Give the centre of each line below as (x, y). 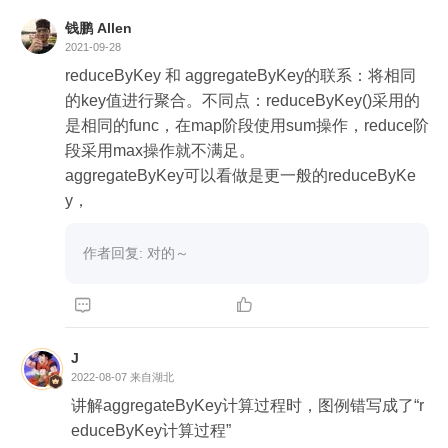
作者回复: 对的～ (136, 252)
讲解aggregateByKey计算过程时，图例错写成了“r (247, 405)
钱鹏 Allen (98, 27)
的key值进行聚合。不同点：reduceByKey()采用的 (242, 100)
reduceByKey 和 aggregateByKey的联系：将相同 (240, 75)
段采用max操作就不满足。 (160, 150)
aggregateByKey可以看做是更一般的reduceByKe (240, 175)
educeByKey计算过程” (151, 430)
